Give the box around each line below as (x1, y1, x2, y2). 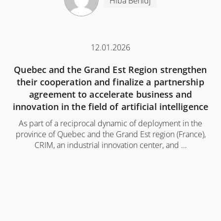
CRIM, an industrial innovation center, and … (35, 140, 186, 151)
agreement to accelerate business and (29, 88, 192, 101)
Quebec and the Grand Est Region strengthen (14, 64, 207, 76)
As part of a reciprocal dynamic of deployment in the (19, 118, 202, 129)
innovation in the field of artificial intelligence (12, 101, 208, 113)
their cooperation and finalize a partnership (17, 76, 204, 88)
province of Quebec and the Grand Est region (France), (15, 129, 206, 140)
